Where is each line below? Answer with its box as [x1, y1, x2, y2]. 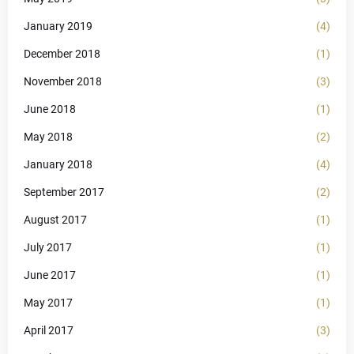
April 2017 [24, 324, 73, 337]
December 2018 [24, 47, 100, 61]
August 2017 [24, 213, 87, 227]
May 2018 [24, 130, 73, 144]
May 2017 [24, 296, 73, 310]
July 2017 [24, 241, 72, 254]
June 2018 [24, 103, 76, 116]
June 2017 [24, 269, 76, 282]
